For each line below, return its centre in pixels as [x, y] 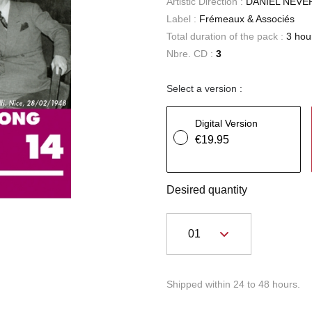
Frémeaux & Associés [247, 19]
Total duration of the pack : [226, 36]
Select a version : [204, 88]
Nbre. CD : [191, 54]
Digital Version [226, 123]
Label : [183, 19]
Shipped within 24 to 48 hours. [233, 284]
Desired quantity [207, 190]
